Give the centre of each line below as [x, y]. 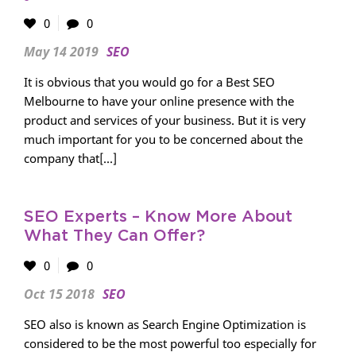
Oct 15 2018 [59, 294]
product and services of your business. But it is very [165, 120]
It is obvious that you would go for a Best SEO [149, 82]
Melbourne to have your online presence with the [159, 101]
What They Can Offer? [114, 236]
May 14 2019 [61, 52]
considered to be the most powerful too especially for [170, 343]
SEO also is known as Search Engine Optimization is [165, 324]
